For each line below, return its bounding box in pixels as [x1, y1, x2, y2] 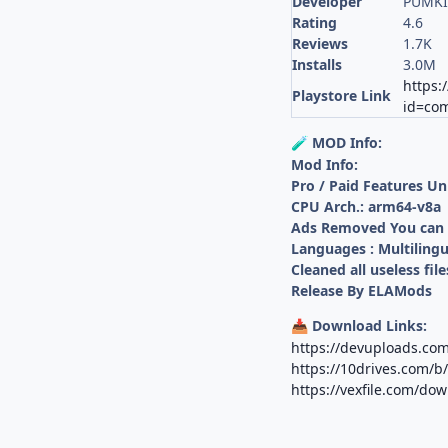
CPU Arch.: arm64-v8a [291, 197, 442, 217]
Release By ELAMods [291, 281, 433, 301]
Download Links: [308, 316, 428, 336]
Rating [292, 13, 338, 33]
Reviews [292, 34, 349, 54]
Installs [292, 55, 343, 75]
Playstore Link [292, 86, 392, 106]
